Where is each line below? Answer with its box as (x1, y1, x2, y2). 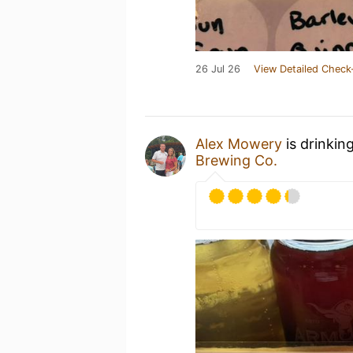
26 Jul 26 (195, 63, 240, 75)
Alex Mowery (195, 136, 282, 152)
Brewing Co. (195, 152, 277, 169)
